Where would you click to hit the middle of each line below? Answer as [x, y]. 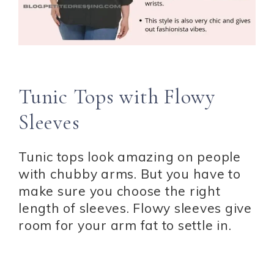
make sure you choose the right [120, 191]
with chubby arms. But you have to [130, 174]
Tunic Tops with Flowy [117, 97]
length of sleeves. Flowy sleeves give [135, 208]
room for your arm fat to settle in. [125, 225]
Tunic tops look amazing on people [130, 157]
